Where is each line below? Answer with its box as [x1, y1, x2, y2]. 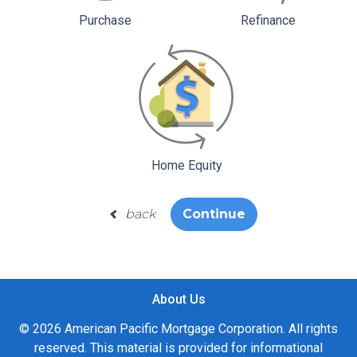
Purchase [78, 13, 131, 29]
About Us [151, 292, 206, 308]
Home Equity [151, 158, 222, 174]
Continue [182, 206, 246, 222]
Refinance [240, 13, 296, 29]
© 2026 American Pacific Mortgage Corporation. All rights [19, 321, 338, 337]
